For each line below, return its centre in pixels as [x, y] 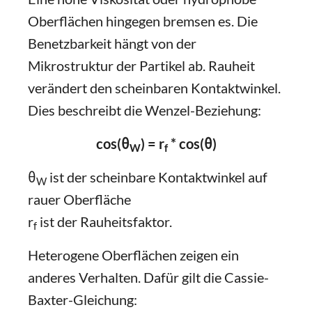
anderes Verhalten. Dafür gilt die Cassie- [148, 277]
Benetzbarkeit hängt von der [112, 43]
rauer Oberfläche [79, 199]
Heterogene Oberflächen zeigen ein [133, 255]
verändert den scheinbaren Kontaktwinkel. [154, 88]
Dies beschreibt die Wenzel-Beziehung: [145, 110]
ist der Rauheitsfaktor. [104, 221]
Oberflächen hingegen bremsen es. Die [143, 21]
